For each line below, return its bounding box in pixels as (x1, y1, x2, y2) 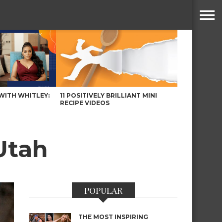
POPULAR (84, 184, 122, 196)
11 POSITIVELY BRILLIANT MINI (60, 92, 158, 99)
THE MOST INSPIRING (78, 213, 148, 221)
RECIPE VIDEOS (60, 99, 110, 107)
